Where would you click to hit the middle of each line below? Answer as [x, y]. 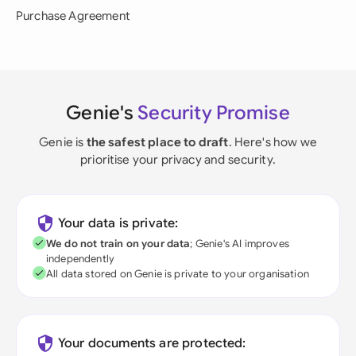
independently [81, 259]
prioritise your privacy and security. [178, 159]
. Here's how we [273, 142]
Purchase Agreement [73, 16]
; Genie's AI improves [240, 244]
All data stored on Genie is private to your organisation [178, 274]
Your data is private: [118, 223]
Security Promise [214, 113]
